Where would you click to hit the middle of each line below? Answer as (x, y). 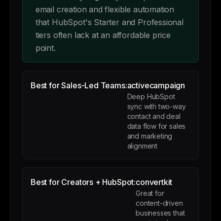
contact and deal (154, 116)
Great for (150, 193)
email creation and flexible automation (105, 9)
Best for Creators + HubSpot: (83, 182)
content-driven (159, 203)
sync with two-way (156, 106)
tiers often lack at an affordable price (103, 35)
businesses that (160, 213)
